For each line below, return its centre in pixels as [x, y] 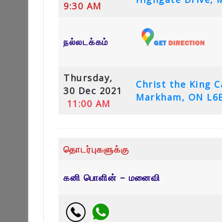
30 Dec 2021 [93, 90]
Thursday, [88, 78]
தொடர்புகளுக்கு [96, 149]
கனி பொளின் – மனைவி [112, 177]
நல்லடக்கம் [86, 41]
